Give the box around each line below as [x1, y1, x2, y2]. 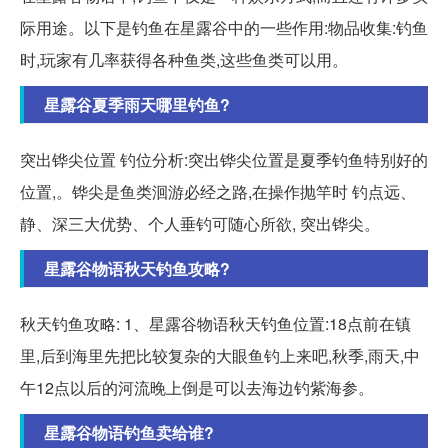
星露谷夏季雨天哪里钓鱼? [44, 92, 230, 116]
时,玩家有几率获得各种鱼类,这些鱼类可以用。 [20, 47, 348, 71]
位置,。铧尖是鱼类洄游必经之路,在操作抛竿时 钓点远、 [20, 179, 416, 203]
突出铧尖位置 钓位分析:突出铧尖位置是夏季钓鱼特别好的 [20, 147, 428, 171]
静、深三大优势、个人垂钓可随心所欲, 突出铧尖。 [20, 211, 380, 235]
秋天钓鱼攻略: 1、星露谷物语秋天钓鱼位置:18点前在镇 [20, 311, 411, 335]
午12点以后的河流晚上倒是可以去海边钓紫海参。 [20, 375, 374, 399]
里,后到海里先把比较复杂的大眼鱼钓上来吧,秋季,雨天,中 [20, 343, 420, 367]
